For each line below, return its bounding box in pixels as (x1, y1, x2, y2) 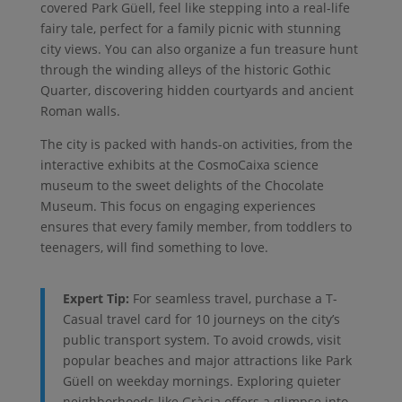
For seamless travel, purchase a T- (128, 290, 337, 308)
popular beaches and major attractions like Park (62, 352, 352, 370)
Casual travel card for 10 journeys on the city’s (62, 310, 340, 328)
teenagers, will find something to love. (39, 239, 268, 257)
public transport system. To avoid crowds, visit (62, 331, 341, 349)
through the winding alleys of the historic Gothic (39, 61, 331, 79)
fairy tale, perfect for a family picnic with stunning (39, 20, 341, 38)
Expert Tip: (62, 290, 129, 308)
